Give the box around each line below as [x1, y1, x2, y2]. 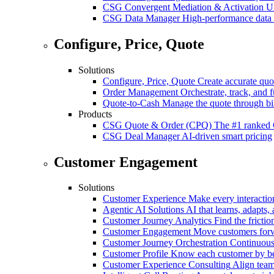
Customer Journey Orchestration [103, 237, 228, 248]
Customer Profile [103, 248, 168, 259]
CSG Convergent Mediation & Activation [103, 1, 264, 12]
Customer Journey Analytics [103, 215, 212, 226]
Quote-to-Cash [103, 97, 160, 108]
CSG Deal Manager [103, 130, 180, 141]
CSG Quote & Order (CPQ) [103, 119, 212, 130]
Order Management [103, 86, 178, 97]
